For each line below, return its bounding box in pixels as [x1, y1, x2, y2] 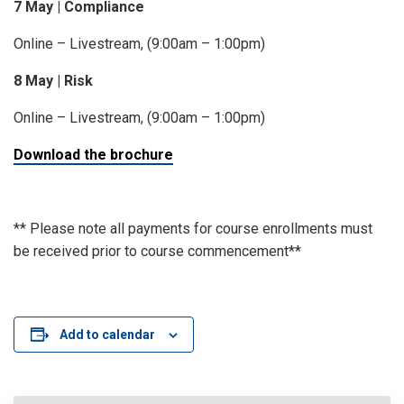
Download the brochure [14, 146, 173, 163]
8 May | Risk [14, 72, 93, 89]
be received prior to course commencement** [14, 243, 301, 260]
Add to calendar [59, 327, 155, 342]
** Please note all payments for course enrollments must [14, 220, 372, 237]
